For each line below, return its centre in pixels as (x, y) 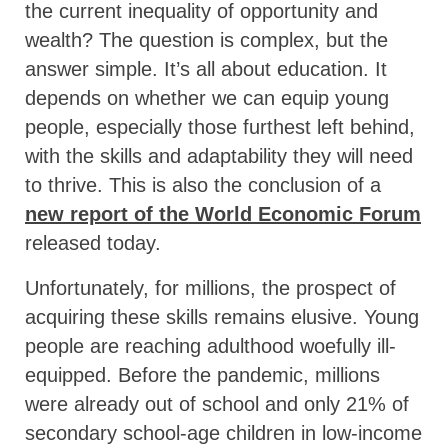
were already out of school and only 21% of (217, 403)
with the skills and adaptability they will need (219, 155)
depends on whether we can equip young (207, 97)
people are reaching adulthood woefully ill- (210, 345)
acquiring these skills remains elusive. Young (222, 316)
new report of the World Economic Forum (223, 213)
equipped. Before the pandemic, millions (202, 374)
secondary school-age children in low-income (223, 432)
